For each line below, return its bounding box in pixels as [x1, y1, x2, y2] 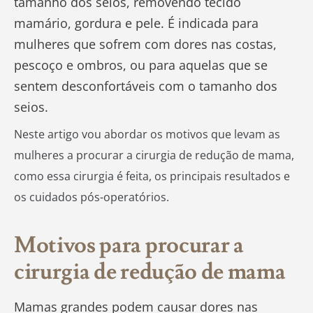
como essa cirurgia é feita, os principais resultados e [14, 168, 290, 184]
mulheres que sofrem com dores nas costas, [14, 36, 277, 53]
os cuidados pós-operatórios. [14, 189, 169, 205]
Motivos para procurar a [14, 231, 244, 261]
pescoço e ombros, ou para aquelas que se [14, 57, 268, 74]
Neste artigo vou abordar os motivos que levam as [14, 126, 280, 143]
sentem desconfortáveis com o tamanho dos [14, 78, 277, 95]
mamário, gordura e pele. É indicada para [14, 15, 259, 32]
